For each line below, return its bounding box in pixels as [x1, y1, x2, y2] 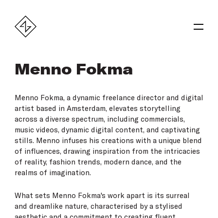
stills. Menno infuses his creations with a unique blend [15, 136, 202, 145]
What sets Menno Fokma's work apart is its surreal [15, 191, 190, 200]
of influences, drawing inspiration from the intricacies [15, 146, 200, 156]
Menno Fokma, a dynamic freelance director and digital [15, 93, 203, 102]
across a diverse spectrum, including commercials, [15, 114, 185, 124]
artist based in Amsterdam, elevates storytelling [15, 104, 181, 113]
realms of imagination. [15, 168, 91, 177]
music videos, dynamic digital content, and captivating [15, 125, 200, 134]
